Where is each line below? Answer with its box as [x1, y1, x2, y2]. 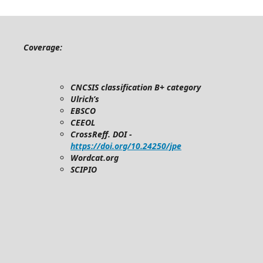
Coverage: [23, 42, 62, 53]
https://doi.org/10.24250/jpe [70, 140, 181, 151]
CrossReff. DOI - [70, 129, 132, 140]
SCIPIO [70, 164, 97, 175]
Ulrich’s [70, 93, 99, 104]
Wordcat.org [70, 152, 119, 163]
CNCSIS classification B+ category [70, 82, 201, 93]
